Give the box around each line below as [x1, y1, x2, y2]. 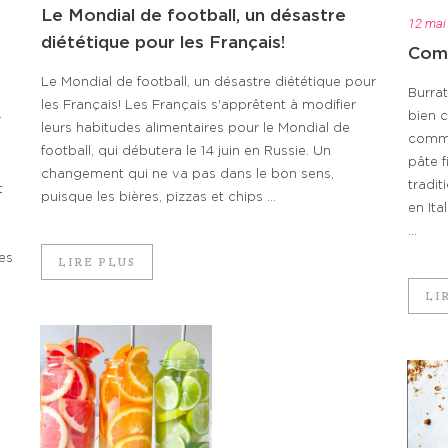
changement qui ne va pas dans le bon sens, [41, 167, 334, 181]
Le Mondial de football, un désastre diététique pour [41, 75, 376, 89]
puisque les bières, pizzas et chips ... [41, 190, 276, 204]
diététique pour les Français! [41, 33, 285, 51]
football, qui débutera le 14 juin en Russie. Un [41, 144, 331, 158]
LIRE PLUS [58, 253, 136, 269]
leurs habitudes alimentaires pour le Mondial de [41, 121, 350, 135]
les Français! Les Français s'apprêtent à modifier [41, 98, 356, 112]
